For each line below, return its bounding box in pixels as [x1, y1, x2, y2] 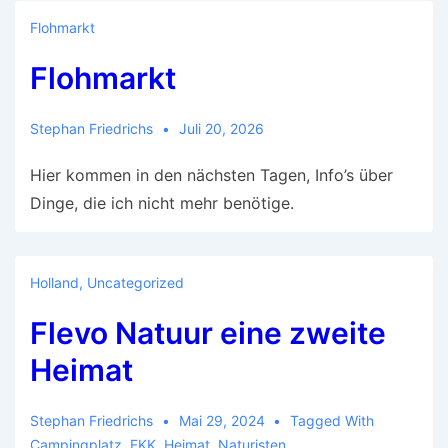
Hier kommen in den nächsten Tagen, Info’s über [30, 165, 393, 185]
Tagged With [290, 412, 375, 429]
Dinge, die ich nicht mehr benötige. [30, 193, 294, 213]
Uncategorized [87, 274, 184, 291]
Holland [30, 274, 79, 291]
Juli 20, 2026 [178, 120, 264, 137]
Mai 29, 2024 [178, 412, 265, 429]
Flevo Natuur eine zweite [30, 315, 386, 351]
